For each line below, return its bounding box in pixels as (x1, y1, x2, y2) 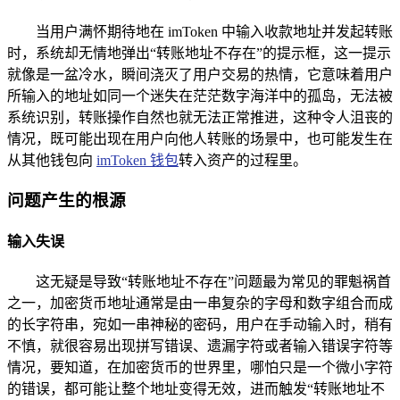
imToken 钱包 (96, 153, 179, 169)
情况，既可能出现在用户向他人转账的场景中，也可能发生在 (7, 131, 393, 147)
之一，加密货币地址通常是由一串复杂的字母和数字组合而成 (7, 296, 393, 312)
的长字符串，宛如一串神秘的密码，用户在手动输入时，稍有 (7, 317, 393, 333)
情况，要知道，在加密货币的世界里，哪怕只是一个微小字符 (7, 360, 393, 376)
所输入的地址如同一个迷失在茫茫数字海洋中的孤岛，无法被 (7, 88, 393, 104)
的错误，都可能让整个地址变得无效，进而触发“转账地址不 (7, 381, 385, 397)
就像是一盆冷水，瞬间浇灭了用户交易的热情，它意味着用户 (7, 67, 393, 83)
